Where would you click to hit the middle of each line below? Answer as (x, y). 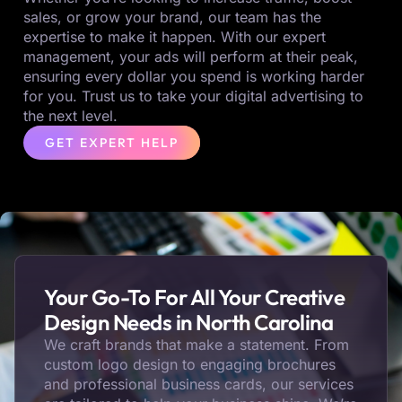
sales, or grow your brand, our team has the (172, 17)
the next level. (70, 116)
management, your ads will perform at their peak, (191, 57)
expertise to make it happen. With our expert (175, 37)
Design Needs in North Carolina (188, 323)
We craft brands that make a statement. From (197, 345)
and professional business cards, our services (199, 385)
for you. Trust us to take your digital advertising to (193, 96)
